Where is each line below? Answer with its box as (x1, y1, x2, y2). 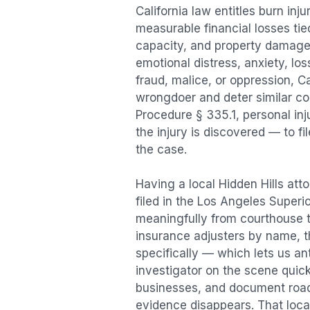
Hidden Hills (219, 177, 284, 192)
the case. (136, 142, 187, 156)
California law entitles (136, 3, 259, 18)
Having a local (136, 177, 219, 192)
